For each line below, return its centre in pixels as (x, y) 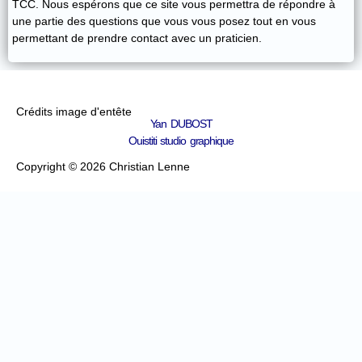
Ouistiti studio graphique (181, 140)
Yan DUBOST (181, 124)
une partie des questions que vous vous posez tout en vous (164, 21)
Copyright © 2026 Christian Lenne (103, 167)
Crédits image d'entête (74, 112)
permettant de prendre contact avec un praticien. (137, 38)
